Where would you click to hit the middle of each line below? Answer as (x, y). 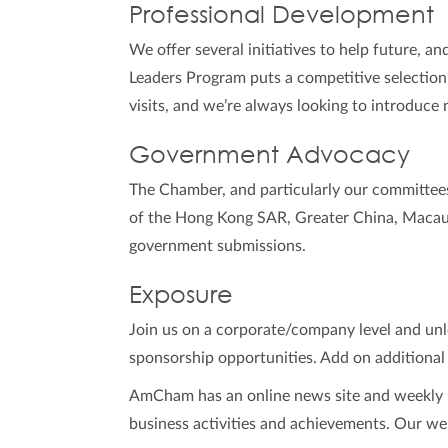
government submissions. (218, 246)
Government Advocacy (270, 153)
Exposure (181, 293)
